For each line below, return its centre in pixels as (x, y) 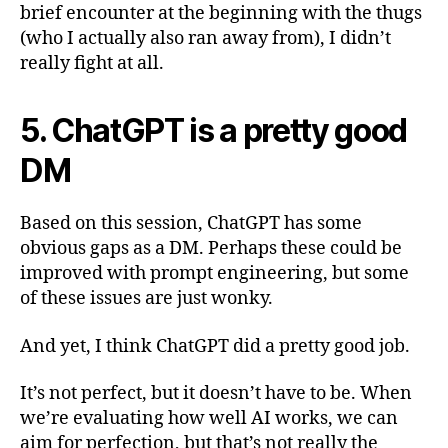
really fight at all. (92, 63)
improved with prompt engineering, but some (214, 273)
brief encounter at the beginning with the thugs (221, 13)
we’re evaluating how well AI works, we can (209, 418)
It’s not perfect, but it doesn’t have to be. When (216, 393)
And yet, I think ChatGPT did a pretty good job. (215, 346)
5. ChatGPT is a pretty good (214, 130)
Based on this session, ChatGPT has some (191, 223)
